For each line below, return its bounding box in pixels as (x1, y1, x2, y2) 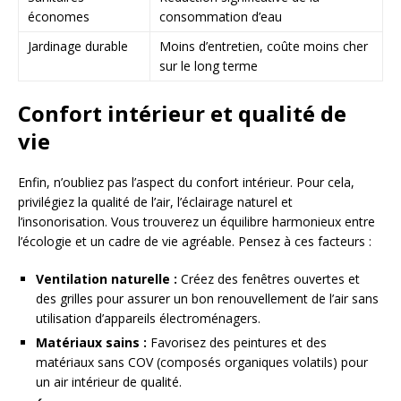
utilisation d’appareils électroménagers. (36, 310, 260, 328)
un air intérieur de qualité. (36, 373, 182, 391)
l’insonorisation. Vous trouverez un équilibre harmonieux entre (18, 213, 375, 231)
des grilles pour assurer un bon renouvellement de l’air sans (36, 290, 379, 308)
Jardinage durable (28, 38, 128, 55)
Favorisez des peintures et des (147, 334, 327, 352)
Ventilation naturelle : (36, 270, 177, 288)
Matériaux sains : (36, 334, 147, 352)
